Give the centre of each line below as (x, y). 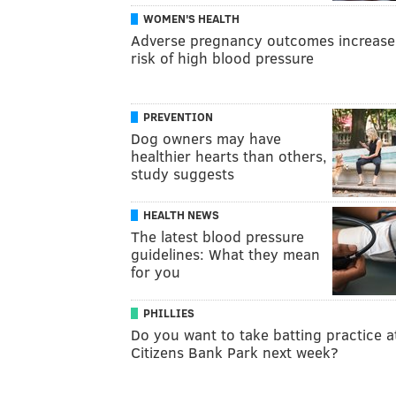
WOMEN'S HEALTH (191, 18)
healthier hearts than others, (229, 156)
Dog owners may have (206, 138)
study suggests (183, 173)
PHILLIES (169, 312)
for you (156, 271)
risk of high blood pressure (222, 57)
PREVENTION (178, 116)
